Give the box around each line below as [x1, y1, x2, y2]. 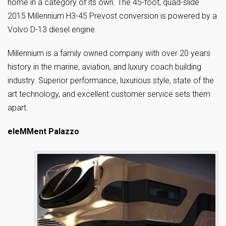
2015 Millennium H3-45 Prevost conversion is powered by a [8, 11, 217, 21]
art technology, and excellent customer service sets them [8, 89, 210, 99]
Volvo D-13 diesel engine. [8, 25, 97, 35]
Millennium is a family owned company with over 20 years [8, 48, 210, 59]
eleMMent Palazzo [8, 127, 79, 137]
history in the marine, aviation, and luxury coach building [8, 62, 201, 72]
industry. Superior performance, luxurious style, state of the [8, 76, 214, 86]
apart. [8, 103, 28, 113]
